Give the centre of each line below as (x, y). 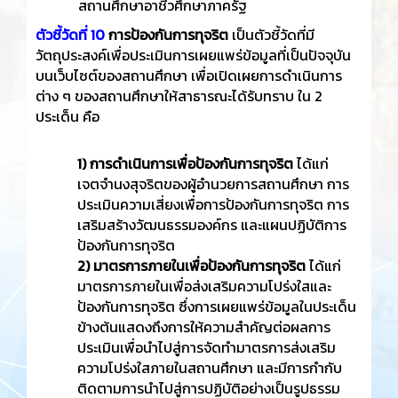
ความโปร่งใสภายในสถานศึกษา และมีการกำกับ (210, 368)
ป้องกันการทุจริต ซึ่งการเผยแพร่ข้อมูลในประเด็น (217, 306)
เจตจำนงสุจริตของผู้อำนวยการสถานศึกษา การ (213, 184)
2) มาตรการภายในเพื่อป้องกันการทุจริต (191, 266)
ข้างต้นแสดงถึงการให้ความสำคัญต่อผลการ (204, 327)
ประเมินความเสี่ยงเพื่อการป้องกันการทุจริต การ (213, 204)
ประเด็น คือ (68, 116)
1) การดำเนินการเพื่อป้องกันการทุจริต (185, 163)
